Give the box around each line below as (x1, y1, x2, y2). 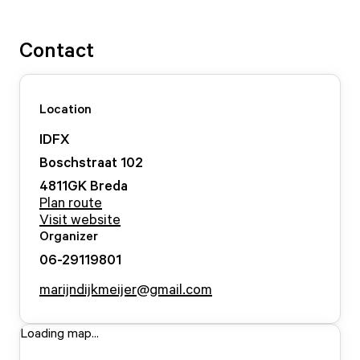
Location (39, 100, 92, 117)
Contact (19, 36, 94, 62)
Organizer (39, 227, 98, 243)
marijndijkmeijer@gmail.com (39, 280, 212, 297)
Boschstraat (39, 153, 117, 170)
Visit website (39, 210, 121, 227)
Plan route (39, 193, 102, 211)
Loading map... (20, 325, 99, 341)
